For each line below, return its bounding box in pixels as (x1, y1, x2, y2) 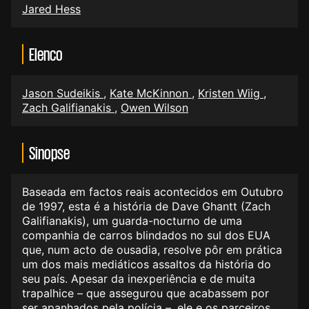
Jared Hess (22, 1, 81, 16)
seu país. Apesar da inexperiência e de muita (22, 271, 255, 286)
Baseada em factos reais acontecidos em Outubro (22, 184, 283, 199)
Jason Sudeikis (22, 86, 103, 100)
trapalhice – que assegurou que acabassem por (22, 286, 269, 300)
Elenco (29, 44, 63, 63)
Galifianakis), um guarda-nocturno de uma (22, 213, 242, 228)
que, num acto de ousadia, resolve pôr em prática (22, 242, 282, 257)
